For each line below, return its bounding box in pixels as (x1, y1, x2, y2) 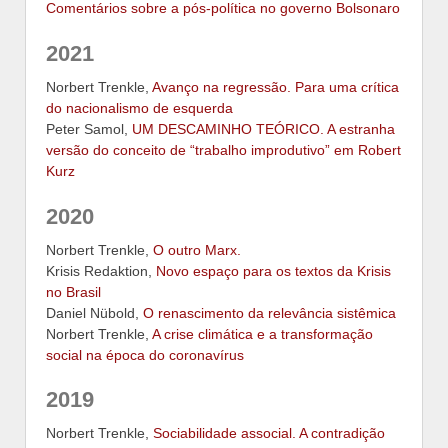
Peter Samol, (46, 120, 132, 137)
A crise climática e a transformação (152, 325, 373, 342)
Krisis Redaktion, (46, 262, 156, 279)
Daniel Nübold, (46, 304, 143, 321)
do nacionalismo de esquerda (46, 99, 233, 116)
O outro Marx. (153, 241, 241, 258)
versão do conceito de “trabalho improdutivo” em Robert (46, 141, 401, 158)
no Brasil (46, 283, 101, 300)
